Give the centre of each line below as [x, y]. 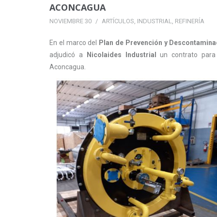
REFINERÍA [190, 21]
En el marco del [74, 43]
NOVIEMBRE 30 [70, 21]
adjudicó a [68, 55]
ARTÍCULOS [118, 21]
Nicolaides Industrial [121, 55]
